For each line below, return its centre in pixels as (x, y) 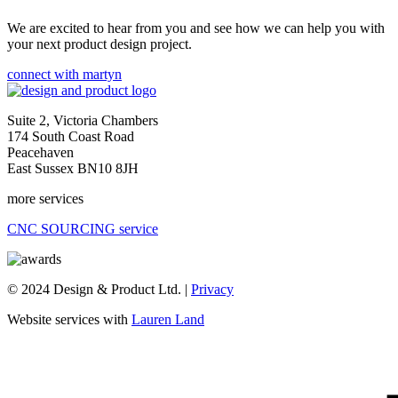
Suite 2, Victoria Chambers (83, 121)
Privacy (212, 290)
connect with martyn (64, 75)
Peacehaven (40, 153)
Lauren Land (168, 320)
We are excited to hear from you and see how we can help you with (196, 28)
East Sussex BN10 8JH (73, 169)
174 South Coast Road (71, 137)
